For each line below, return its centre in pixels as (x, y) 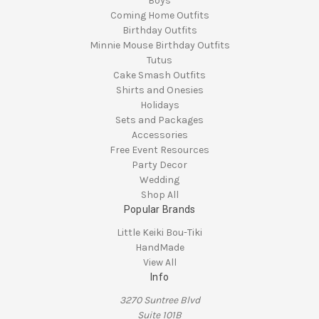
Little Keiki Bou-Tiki (159, 233)
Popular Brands (159, 210)
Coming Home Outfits (159, 16)
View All (159, 263)
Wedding (159, 180)
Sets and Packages (159, 120)
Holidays (159, 105)
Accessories (159, 135)
